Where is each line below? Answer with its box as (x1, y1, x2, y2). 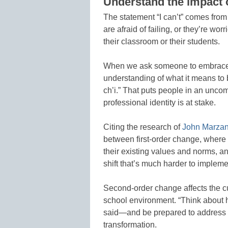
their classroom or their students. (103, 37, 220, 46)
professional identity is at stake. (103, 98, 216, 107)
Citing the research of (103, 123, 182, 132)
